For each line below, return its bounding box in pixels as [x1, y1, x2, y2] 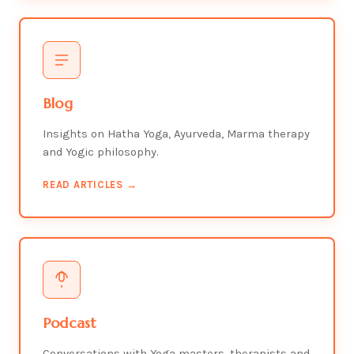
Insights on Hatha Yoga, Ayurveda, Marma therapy [43, 127, 310, 141]
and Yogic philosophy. [43, 145, 159, 159]
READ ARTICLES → [43, 179, 137, 190]
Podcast [43, 314, 97, 332]
